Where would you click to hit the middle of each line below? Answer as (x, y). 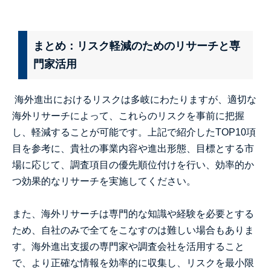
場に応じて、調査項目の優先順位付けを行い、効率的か (133, 165)
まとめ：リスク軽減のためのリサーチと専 (137, 46)
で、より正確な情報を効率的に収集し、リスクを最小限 (133, 263)
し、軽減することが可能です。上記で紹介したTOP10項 (134, 132)
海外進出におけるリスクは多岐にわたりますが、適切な (135, 100)
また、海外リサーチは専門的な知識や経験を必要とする (133, 214)
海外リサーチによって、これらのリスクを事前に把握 (128, 116)
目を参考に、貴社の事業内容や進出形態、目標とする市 (133, 149)
